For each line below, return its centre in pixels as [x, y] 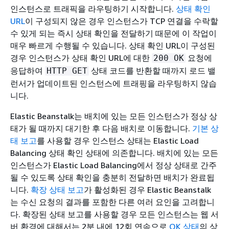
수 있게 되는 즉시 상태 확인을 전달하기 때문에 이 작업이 [113, 33]
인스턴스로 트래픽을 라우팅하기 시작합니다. [93, 9]
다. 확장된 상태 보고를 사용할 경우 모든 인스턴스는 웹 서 [114, 214]
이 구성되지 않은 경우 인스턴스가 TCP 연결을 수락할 [122, 21]
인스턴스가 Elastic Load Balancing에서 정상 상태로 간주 [113, 165]
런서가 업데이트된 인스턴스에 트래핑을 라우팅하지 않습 [113, 84]
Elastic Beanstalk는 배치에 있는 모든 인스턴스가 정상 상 [114, 116]
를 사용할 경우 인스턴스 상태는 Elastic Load [118, 141]
